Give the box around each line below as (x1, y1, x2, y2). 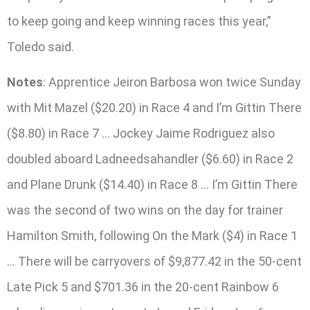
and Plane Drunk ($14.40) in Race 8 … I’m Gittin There (7, 177, 298, 192)
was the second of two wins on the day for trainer (7, 203, 283, 218)
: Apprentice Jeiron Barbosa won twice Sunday (43, 75, 301, 90)
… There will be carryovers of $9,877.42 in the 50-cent (7, 254, 302, 269)
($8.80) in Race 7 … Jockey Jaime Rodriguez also (7, 126, 275, 141)
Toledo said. (7, 39, 74, 54)
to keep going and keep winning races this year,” (7, 13, 271, 28)
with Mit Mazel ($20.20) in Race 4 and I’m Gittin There (7, 100, 302, 116)
